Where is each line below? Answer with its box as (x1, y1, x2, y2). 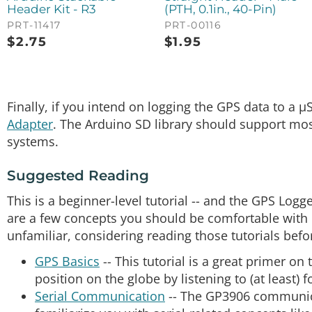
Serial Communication (35, 288, 165, 305)
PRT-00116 (164, 19, 222, 32)
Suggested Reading (7, 167, 149, 185)
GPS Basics (35, 253, 100, 270)
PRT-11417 (7, 19, 61, 32)
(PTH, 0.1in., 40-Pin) (164, 2, 276, 17)
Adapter (7, 116, 53, 133)
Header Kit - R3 (7, 2, 96, 17)
